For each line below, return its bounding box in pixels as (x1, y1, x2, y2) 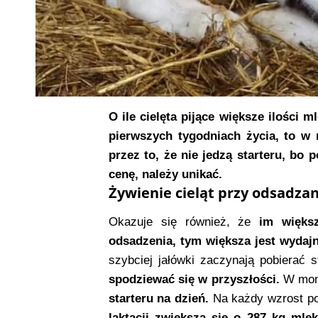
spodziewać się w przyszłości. (108, 273, 280, 287)
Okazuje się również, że (108, 215, 251, 229)
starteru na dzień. (108, 292, 209, 306)
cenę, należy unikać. (108, 168, 222, 182)
